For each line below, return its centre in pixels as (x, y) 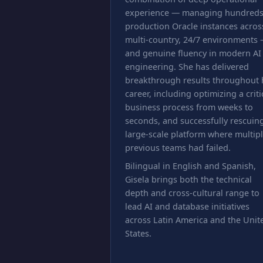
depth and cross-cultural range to (192, 193)
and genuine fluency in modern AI (193, 53)
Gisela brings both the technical (188, 179)
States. (138, 233)
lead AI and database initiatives (187, 206)
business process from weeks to (189, 107)
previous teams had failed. (178, 148)
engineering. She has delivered (187, 67)
